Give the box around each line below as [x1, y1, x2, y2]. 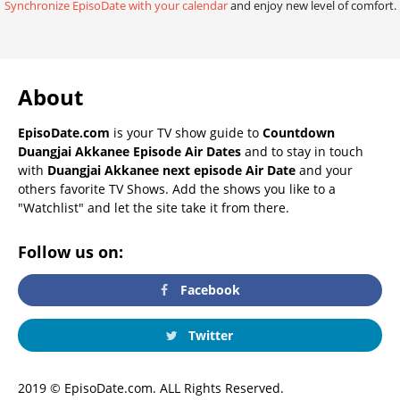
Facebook [177, 281, 241, 299]
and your [296, 161, 353, 179]
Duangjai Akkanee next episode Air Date [47, 161, 296, 179]
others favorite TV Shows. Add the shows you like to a [18, 179, 336, 197]
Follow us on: [18, 240, 123, 262]
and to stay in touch [241, 142, 363, 160]
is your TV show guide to [110, 123, 262, 141]
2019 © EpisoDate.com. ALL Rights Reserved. [18, 379, 284, 396]
